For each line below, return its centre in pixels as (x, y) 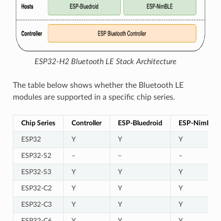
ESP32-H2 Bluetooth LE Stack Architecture (106, 61)
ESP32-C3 (36, 204)
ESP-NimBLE (198, 123)
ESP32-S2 (36, 155)
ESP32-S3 (36, 172)
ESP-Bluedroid (140, 123)
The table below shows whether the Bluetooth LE (98, 85)
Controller (86, 123)
